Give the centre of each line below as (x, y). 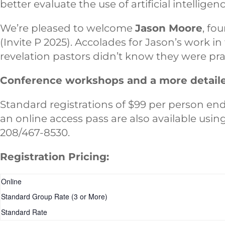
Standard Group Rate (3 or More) (54, 196)
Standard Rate (24, 212)
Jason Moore (169, 28)
